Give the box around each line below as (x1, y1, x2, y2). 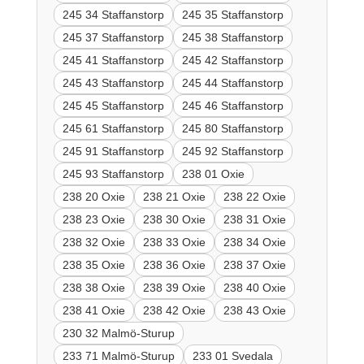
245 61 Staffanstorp (62, 121, 164, 135)
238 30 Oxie (142, 212, 206, 226)
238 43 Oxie (223, 303, 286, 317)
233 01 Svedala (192, 349, 273, 362)
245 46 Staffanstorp (181, 98, 284, 112)
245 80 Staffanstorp (181, 121, 284, 135)
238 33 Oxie (142, 235, 206, 249)
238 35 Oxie (62, 258, 125, 271)
